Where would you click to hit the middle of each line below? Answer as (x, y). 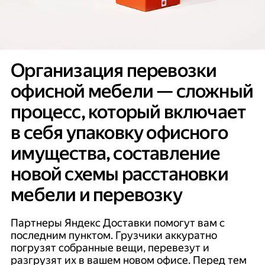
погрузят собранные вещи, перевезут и (110, 247)
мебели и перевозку (96, 195)
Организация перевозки (114, 71)
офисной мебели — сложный (132, 92)
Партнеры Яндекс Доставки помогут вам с (118, 222)
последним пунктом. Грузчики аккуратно (114, 235)
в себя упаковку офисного (119, 133)
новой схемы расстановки (119, 174)
